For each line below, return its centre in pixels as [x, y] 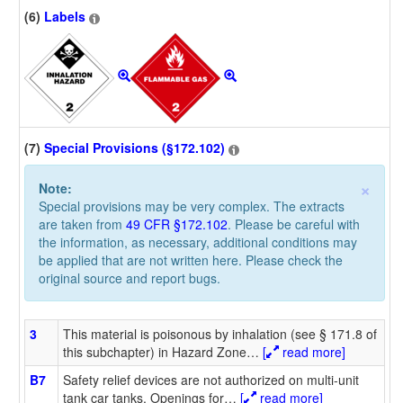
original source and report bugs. [130, 278]
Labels [65, 17]
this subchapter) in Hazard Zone [155, 351]
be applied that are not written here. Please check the [191, 260]
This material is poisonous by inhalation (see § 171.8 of [220, 333]
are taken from [82, 224]
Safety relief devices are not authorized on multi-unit [211, 379]
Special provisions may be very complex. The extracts [192, 206]
